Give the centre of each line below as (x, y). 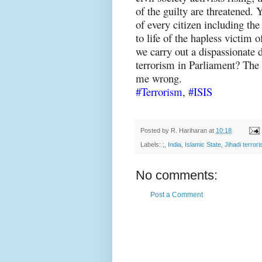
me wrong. (159, 78)
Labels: (151, 145)
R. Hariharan (189, 130)
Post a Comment (177, 195)
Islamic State (203, 145)
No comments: (177, 175)
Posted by (156, 130)
